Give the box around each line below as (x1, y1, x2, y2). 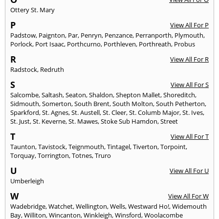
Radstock (10, 65, 37, 74)
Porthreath (139, 39, 171, 48)
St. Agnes (42, 108, 68, 117)
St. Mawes (68, 116, 98, 126)
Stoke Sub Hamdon (101, 116, 157, 126)
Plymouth (175, 30, 203, 40)
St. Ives (182, 108, 203, 117)
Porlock (10, 39, 32, 48)
